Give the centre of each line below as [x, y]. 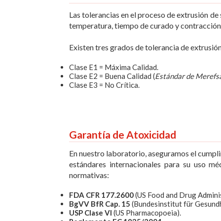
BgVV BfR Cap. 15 [100, 204]
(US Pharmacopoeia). [147, 213]
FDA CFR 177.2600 [102, 195]
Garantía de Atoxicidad [123, 135]
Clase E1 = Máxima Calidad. [114, 67]
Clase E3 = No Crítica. [104, 85]
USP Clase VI [91, 213]
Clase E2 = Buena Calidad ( [112, 76]
